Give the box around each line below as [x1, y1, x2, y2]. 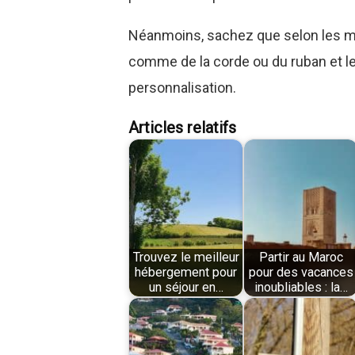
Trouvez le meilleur [132, 250, 239, 265]
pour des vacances [248, 265, 353, 281]
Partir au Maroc [258, 250, 343, 265]
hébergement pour [135, 265, 238, 281]
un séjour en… [148, 280, 223, 296]
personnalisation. [128, 78, 237, 96]
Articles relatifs [128, 117, 237, 137]
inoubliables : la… [254, 280, 348, 296]
